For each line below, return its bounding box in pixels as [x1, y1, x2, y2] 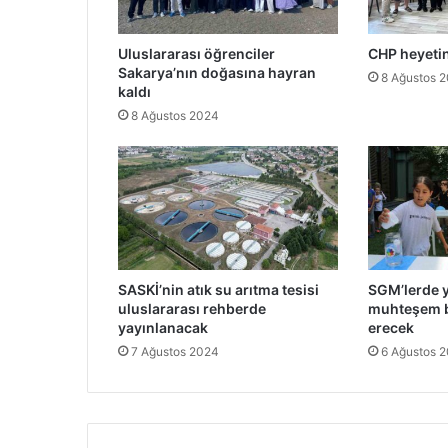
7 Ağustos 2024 [131, 344, 219, 360]
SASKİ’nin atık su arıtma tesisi [118, 281, 319, 299]
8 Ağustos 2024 [131, 108, 219, 124]
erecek [367, 319, 414, 337]
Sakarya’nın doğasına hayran [118, 64, 316, 82]
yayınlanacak [118, 319, 208, 337]
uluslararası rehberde [118, 300, 266, 318]
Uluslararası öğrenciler [118, 45, 275, 63]
